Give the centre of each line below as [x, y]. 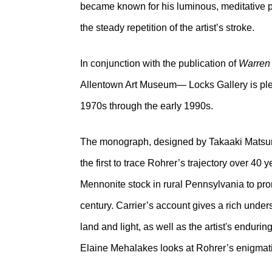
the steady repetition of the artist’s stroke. [167, 28]
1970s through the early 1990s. [147, 106]
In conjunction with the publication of [159, 63]
